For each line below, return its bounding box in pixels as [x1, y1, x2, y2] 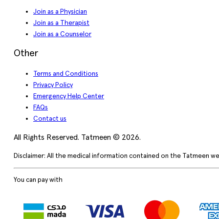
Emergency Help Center [33, 93, 104, 100]
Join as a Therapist [33, 19, 89, 26]
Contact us [33, 115, 66, 123]
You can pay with [14, 176, 63, 184]
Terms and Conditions [33, 70, 98, 78]
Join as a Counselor [33, 30, 91, 38]
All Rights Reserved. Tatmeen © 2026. [14, 133, 141, 141]
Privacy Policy [33, 82, 73, 89]
